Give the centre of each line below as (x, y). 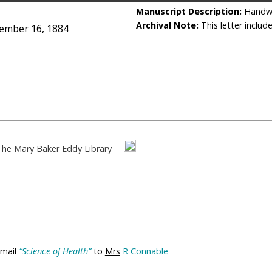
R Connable (145, 251)
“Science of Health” (55, 251)
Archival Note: (168, 25)
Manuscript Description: (190, 11)
